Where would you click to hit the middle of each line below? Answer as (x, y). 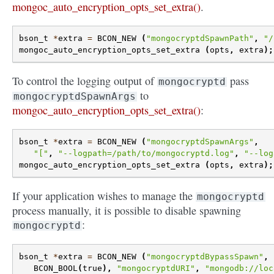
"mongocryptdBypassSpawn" (205, 257)
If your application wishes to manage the (104, 196)
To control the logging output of (85, 80)
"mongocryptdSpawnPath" (200, 38)
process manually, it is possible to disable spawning (127, 211)
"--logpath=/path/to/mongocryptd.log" (146, 153)
